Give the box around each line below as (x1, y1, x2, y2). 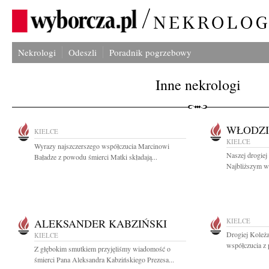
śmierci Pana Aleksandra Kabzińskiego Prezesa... (34, 255, 174, 264)
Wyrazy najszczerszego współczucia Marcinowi (34, 141, 169, 151)
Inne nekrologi (156, 75, 241, 94)
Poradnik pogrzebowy (109, 46, 192, 58)
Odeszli (68, 46, 97, 58)
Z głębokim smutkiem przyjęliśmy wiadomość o (34, 244, 171, 253)
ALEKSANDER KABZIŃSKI (34, 216, 167, 231)
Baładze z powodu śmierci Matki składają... (34, 152, 157, 162)
